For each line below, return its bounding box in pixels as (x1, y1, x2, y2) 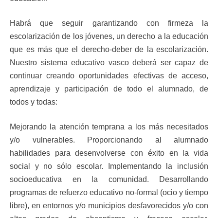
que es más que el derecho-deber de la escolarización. (10, 45, 208, 54)
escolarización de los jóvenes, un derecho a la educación (10, 32, 208, 41)
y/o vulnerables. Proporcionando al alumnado (10, 136, 208, 145)
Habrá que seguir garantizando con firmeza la (10, 19, 208, 28)
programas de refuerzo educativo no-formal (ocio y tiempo (10, 188, 208, 197)
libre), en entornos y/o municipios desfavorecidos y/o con (10, 201, 208, 210)
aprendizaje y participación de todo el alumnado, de (10, 85, 208, 93)
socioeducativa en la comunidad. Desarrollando (10, 175, 208, 184)
